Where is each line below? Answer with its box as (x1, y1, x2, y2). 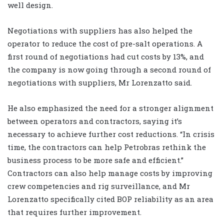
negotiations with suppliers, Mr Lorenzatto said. (7, 77, 192, 88)
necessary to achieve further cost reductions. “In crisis (7, 129, 214, 139)
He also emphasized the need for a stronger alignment (7, 103, 213, 113)
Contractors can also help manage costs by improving (7, 168, 212, 178)
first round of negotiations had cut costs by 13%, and (7, 51, 204, 62)
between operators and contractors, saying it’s (7, 116, 182, 126)
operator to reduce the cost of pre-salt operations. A (7, 38, 202, 49)
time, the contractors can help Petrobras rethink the (7, 142, 206, 152)
